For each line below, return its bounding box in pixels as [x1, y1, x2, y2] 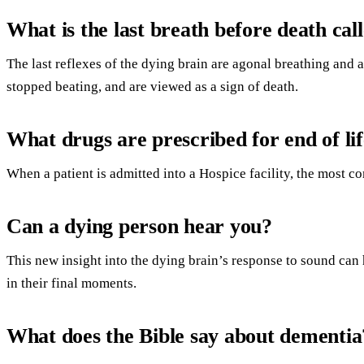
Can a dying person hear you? [6, 214, 272, 238]
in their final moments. [6, 275, 136, 291]
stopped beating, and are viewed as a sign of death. [6, 78, 298, 94]
